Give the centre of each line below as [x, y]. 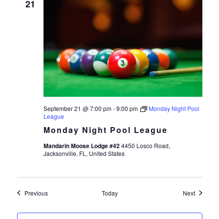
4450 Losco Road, [145, 145]
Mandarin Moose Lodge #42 [82, 145]
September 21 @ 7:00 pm [77, 108]
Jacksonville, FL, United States [84, 153]
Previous [36, 193]
